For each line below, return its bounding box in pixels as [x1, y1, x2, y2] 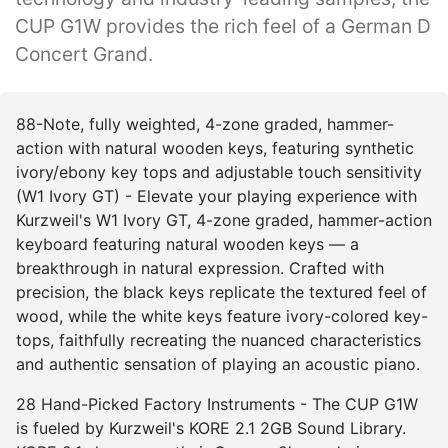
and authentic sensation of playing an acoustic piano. [16, 354, 420, 375]
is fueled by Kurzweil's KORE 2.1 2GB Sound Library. [16, 418, 406, 439]
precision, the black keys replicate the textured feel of [16, 282, 427, 303]
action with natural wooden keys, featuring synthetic [16, 138, 414, 159]
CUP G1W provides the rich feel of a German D [15, 14, 431, 39]
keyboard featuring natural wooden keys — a [16, 234, 359, 255]
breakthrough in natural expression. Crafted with [16, 258, 384, 279]
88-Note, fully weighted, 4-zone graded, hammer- [16, 114, 394, 135]
